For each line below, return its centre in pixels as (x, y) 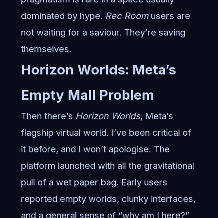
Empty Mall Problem (87, 95)
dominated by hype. (63, 16)
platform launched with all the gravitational (107, 166)
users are (169, 16)
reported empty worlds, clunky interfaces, (108, 199)
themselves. (46, 49)
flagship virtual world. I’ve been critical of (106, 133)
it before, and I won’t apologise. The (95, 149)
